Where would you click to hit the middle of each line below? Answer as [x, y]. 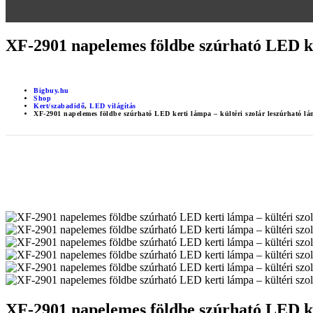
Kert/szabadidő [59, 105]
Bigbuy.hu [51, 90]
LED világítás [113, 105]
